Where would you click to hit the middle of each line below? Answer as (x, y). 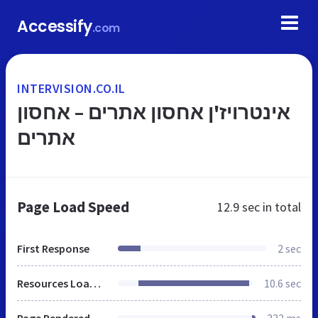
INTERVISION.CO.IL (71, 88)
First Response (53, 248)
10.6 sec (283, 283)
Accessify (55, 27)
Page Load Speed (73, 207)
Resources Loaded (95, 283)
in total (280, 207)
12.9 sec (238, 207)
